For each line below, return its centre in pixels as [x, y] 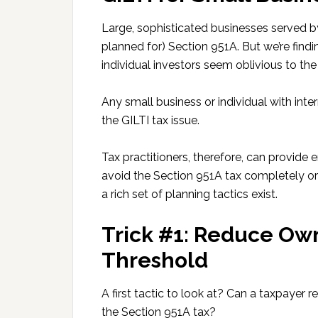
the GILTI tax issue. [150, 120]
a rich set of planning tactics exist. [190, 194]
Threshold [155, 260]
